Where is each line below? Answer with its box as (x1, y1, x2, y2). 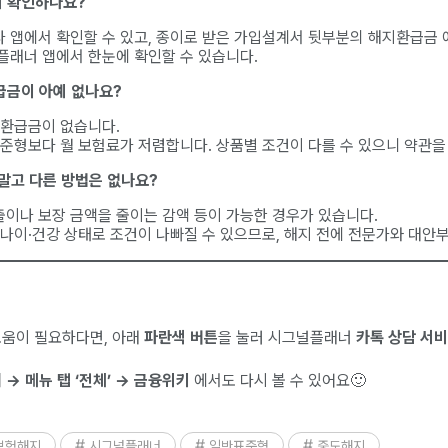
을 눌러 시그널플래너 (218, 328, 356, 348)
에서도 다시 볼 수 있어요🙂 (190, 371, 366, 391)
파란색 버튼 (140, 328, 218, 348)
